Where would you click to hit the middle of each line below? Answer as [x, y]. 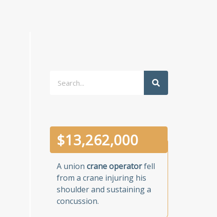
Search [60, 76]
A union [72, 166]
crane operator [115, 166]
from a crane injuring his [102, 178]
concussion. [78, 201]
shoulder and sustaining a [104, 189]
